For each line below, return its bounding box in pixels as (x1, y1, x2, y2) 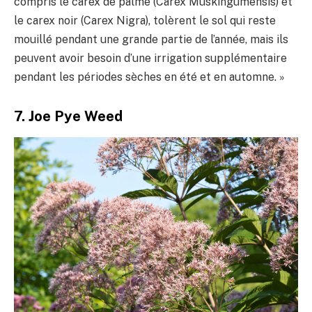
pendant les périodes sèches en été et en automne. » (14, 70, 285, 84)
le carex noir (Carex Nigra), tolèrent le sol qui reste (14, 14, 276, 28)
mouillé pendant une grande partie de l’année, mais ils (14, 33, 288, 47)
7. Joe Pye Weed (14, 107, 123, 125)
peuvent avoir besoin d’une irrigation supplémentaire (14, 52, 287, 65)
